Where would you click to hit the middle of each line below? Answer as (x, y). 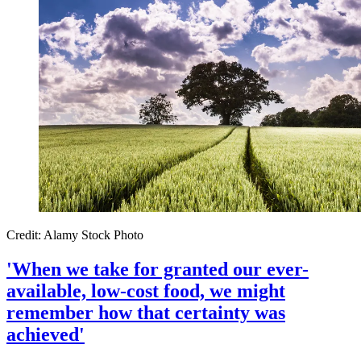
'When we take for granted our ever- (158, 270)
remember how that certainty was (146, 313)
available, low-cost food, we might (146, 291)
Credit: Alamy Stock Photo (75, 235)
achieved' (46, 335)
